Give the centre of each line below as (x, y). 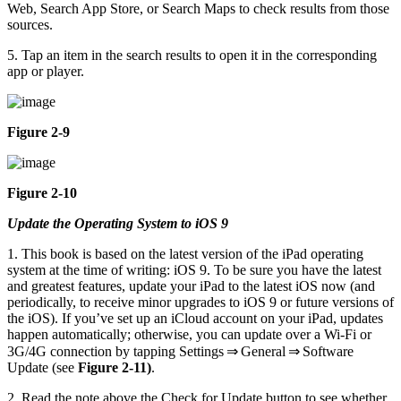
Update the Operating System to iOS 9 (118, 224)
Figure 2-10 (42, 193)
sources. (30, 25)
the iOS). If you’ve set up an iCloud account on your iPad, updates (195, 319)
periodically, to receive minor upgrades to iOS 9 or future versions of (200, 303)
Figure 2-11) (115, 368)
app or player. (46, 72)
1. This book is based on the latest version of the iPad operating (185, 254)
